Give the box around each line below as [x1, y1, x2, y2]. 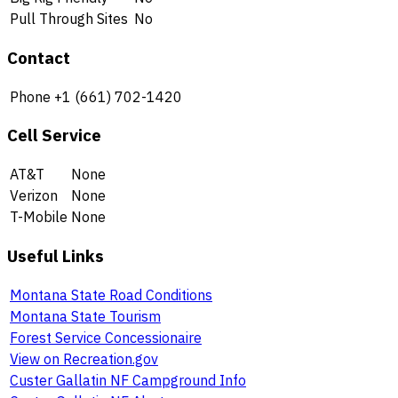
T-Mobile [10, 208, 68, 227]
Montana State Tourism [10, 306, 161, 325]
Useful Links [7, 244, 104, 267]
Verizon [10, 187, 58, 205]
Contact [7, 46, 70, 68]
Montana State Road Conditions [10, 285, 212, 304]
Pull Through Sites [10, 10, 128, 28]
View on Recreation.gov [10, 349, 158, 368]
